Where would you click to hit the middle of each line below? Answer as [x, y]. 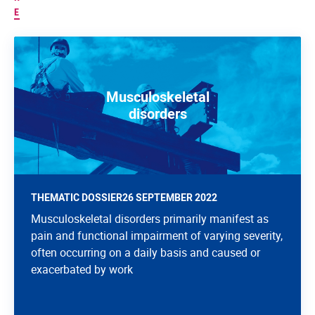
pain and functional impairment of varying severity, [157, 236]
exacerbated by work [82, 270]
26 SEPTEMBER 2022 [170, 198]
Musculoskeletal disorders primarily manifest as [150, 219]
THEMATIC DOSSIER [77, 198]
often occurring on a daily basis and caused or [146, 253]
